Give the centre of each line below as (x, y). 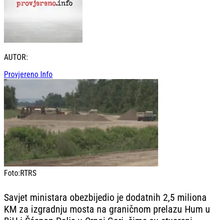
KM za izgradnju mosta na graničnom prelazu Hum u (107, 209)
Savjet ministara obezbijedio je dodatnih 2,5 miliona (105, 197)
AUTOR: (16, 57)
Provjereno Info (28, 75)
